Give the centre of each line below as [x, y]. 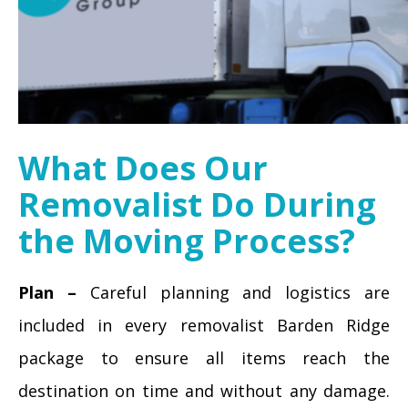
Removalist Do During [197, 204]
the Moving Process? [187, 241]
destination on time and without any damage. [204, 391]
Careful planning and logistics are [233, 292]
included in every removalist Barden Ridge [204, 325]
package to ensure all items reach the [204, 358]
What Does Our [143, 168]
